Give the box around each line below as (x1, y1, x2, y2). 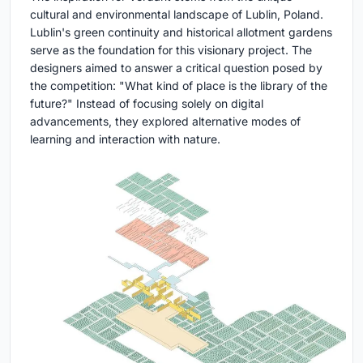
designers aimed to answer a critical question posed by (30, 60, 322, 75)
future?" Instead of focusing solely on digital (30, 96, 263, 110)
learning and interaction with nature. (30, 131, 220, 146)
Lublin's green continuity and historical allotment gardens (30, 24, 332, 39)
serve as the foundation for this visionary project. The (30, 42, 312, 57)
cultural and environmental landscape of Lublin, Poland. (30, 6, 323, 21)
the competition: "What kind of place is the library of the (30, 78, 327, 92)
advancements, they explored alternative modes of (30, 113, 301, 128)
